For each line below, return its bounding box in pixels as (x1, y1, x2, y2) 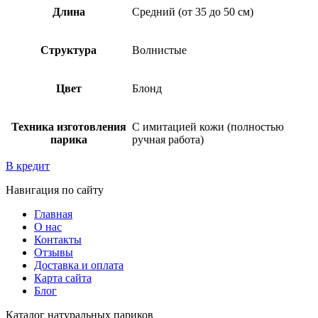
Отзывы (34, 246, 73, 259)
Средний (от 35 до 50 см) (132, 6, 253, 18)
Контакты (34, 234, 82, 246)
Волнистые (132, 44, 187, 57)
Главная (34, 208, 72, 221)
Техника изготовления (11, 121, 126, 133)
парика (50, 133, 87, 146)
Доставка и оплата (34, 259, 124, 272)
